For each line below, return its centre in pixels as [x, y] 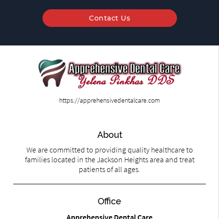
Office [109, 201]
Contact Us [109, 18]
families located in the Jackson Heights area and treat [109, 160]
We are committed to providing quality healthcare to [109, 150]
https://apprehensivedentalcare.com [109, 100]
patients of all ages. [109, 169]
